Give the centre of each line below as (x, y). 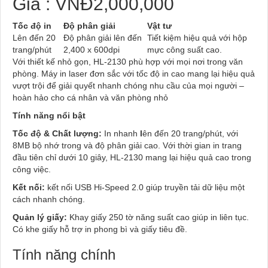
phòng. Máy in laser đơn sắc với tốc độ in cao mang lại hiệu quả (134, 73)
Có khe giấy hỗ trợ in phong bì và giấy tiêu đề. (101, 229)
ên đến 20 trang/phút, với (190, 133)
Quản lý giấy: (41, 217)
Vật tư (159, 25)
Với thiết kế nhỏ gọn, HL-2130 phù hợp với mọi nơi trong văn (128, 61)
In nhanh (121, 133)
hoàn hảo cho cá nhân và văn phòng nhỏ (90, 97)
